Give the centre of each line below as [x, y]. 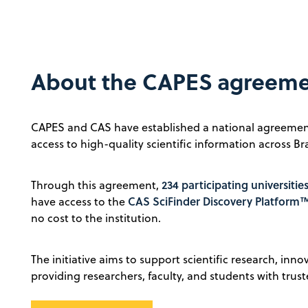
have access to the [80, 202]
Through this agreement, [97, 185]
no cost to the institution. [96, 218]
